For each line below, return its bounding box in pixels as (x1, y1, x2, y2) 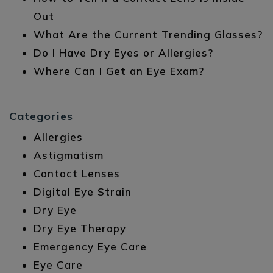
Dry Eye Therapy (34, 222, 126, 235)
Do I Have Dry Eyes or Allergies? (34, 46, 213, 59)
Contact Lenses (34, 167, 120, 180)
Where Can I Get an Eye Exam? (34, 65, 204, 77)
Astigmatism (34, 149, 104, 161)
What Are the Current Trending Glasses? (34, 28, 263, 41)
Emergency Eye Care (34, 240, 147, 253)
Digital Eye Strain (34, 185, 132, 198)
